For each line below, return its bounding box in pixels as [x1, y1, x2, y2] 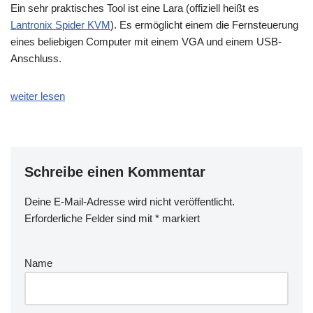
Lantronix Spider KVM [10, 19, 110, 31]
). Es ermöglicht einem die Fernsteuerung [110, 19, 298, 31]
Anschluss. [10, 52, 61, 64]
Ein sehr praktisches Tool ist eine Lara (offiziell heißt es [10, 2, 259, 14]
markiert [159, 212, 200, 224]
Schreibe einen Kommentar [24, 164, 205, 180]
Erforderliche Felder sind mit [24, 212, 155, 224]
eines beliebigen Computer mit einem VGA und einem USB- [10, 36, 282, 48]
